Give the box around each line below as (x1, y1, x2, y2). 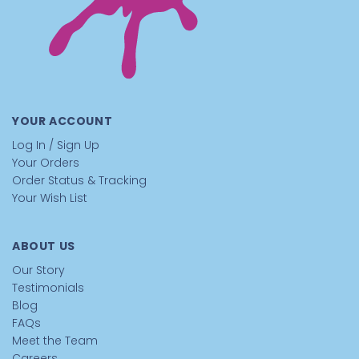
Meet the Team (12, 333, 98, 349)
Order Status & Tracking (12, 172, 147, 188)
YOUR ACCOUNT (12, 113, 113, 129)
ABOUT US (12, 238, 75, 254)
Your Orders (12, 155, 79, 171)
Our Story (12, 262, 65, 278)
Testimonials (12, 280, 84, 296)
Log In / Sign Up (12, 137, 99, 153)
